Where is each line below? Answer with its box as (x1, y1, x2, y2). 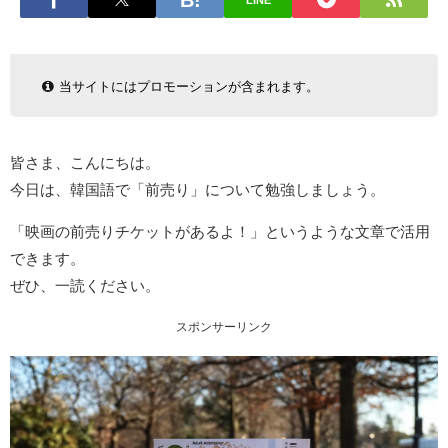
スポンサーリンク (176, 320, 272, 333)
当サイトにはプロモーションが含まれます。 (58, 79, 319, 93)
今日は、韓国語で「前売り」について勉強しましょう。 (10, 181, 385, 197)
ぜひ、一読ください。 (10, 277, 160, 293)
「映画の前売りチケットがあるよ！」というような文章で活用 (10, 223, 430, 239)
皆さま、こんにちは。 (10, 154, 160, 170)
